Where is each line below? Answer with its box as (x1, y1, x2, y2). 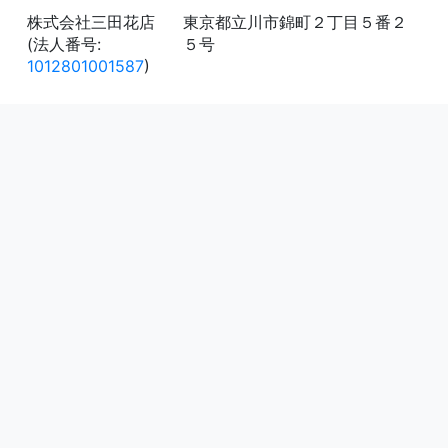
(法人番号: (27, 34, 101, 54)
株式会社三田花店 (27, 12, 155, 32)
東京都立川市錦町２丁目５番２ (183, 12, 407, 32)
